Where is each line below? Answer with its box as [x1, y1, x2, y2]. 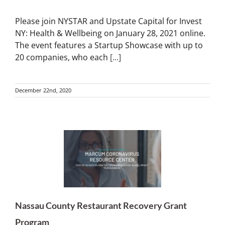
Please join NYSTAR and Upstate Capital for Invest [15, 15, 202, 27]
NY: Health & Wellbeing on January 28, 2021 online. [15, 27, 205, 39]
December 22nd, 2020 [15, 86, 71, 94]
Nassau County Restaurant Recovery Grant [15, 200, 187, 211]
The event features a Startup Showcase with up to [15, 39, 203, 51]
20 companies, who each [15, 51, 110, 63]
